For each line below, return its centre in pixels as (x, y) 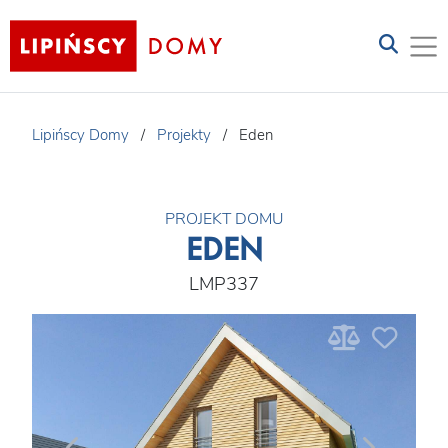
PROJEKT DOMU (224, 219)
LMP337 (224, 283)
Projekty (184, 135)
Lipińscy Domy (80, 135)
